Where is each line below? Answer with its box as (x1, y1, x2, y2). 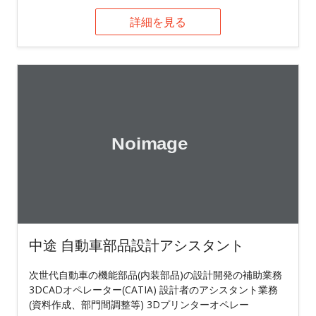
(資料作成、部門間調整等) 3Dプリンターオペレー (29, 297, 249, 311)
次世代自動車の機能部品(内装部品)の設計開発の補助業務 (29, 267, 282, 281)
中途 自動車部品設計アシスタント (29, 235, 244, 255)
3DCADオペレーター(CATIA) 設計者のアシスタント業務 (29, 282, 278, 296)
